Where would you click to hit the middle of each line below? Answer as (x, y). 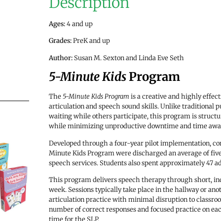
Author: (60, 58)
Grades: (61, 41)
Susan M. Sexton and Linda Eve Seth (128, 58)
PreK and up (91, 41)
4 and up (79, 24)
